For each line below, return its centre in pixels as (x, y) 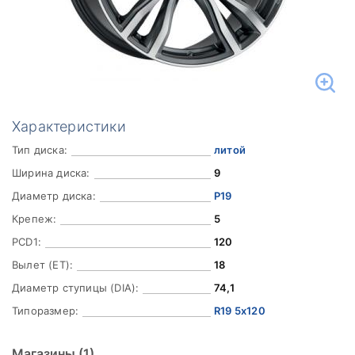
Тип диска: (40, 150)
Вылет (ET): (43, 265)
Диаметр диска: (54, 196)
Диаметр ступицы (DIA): (76, 288)
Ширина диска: (51, 173)
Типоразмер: (46, 311)
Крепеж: (34, 219)
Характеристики (69, 126)
